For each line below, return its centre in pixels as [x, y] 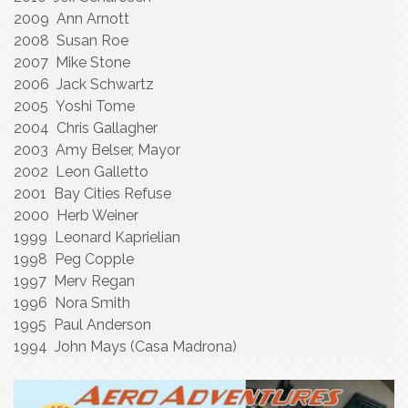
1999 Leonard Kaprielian [97, 237]
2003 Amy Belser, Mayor [97, 150]
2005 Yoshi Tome [74, 106]
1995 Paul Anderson [82, 325]
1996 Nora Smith [72, 303]
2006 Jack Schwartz [84, 84]
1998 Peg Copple [74, 259]
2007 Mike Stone [72, 62]
